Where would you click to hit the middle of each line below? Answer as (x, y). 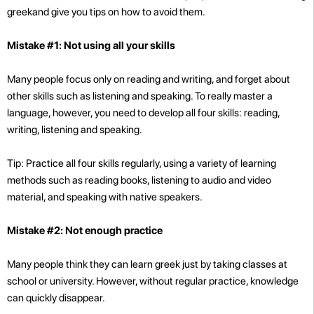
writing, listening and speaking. (75, 129)
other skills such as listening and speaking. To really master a (140, 96)
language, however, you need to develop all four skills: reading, (143, 112)
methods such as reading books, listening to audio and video (139, 180)
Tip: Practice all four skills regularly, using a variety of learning (142, 163)
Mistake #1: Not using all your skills (91, 45)
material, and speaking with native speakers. (105, 197)
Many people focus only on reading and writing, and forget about (149, 79)
